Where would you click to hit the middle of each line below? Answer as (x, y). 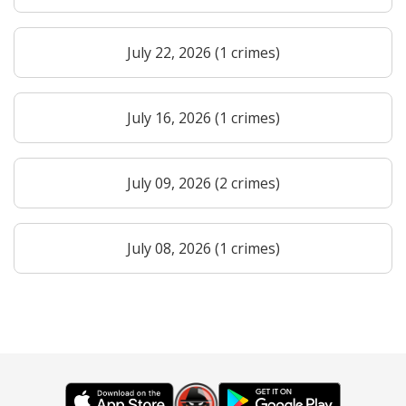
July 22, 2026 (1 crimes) (203, 52)
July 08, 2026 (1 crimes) (203, 248)
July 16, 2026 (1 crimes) (203, 117)
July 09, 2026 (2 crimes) (203, 183)
